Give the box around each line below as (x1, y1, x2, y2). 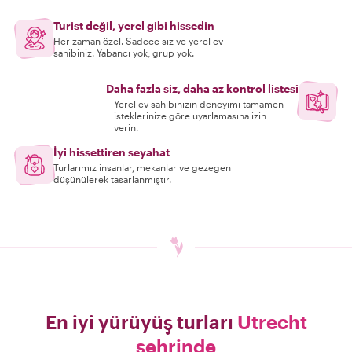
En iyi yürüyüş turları (45, 310, 237, 333)
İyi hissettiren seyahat (53, 145, 170, 159)
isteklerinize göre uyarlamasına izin (113, 110, 266, 121)
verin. (113, 122, 138, 133)
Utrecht (236, 310, 307, 333)
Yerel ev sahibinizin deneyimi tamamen (113, 98, 284, 109)
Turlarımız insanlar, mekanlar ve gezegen (53, 162, 231, 173)
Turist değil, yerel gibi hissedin (53, 19, 214, 32)
